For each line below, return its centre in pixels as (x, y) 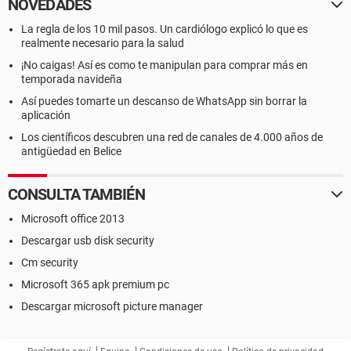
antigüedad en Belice (71, 151)
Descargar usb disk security (88, 241)
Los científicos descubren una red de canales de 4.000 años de (172, 137)
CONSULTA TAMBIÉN (76, 194)
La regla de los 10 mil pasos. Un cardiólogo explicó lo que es (165, 29)
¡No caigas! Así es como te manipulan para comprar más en (165, 65)
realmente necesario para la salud (103, 43)
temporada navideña (72, 79)
